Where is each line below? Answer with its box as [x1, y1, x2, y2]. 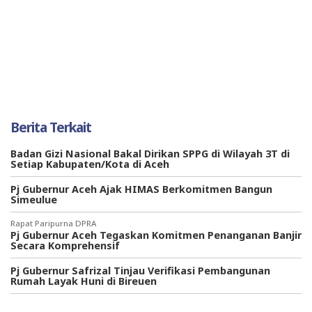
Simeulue [10, 192, 57, 206]
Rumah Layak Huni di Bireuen [10, 274, 157, 288]
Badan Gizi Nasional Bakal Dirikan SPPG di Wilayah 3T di [10, 146, 290, 160]
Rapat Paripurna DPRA [10, 217, 96, 228]
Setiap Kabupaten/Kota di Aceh [10, 157, 169, 171]
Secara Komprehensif [10, 238, 120, 252]
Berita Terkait [10, 117, 91, 136]
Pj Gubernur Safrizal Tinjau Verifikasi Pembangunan [10, 263, 270, 277]
